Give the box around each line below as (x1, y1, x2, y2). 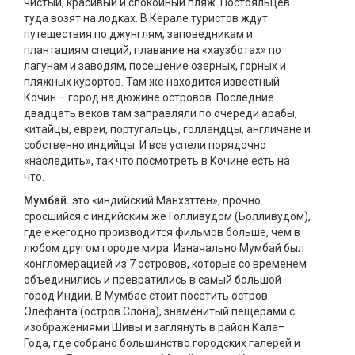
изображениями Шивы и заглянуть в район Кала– (24, 321, 285, 334)
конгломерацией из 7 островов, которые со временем (24, 258, 307, 270)
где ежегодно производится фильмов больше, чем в (24, 226, 300, 239)
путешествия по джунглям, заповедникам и (24, 28, 253, 40)
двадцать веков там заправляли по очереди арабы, (24, 107, 297, 120)
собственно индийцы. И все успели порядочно (24, 139, 266, 151)
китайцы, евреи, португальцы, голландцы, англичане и (24, 123, 311, 136)
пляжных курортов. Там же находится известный (24, 75, 280, 88)
